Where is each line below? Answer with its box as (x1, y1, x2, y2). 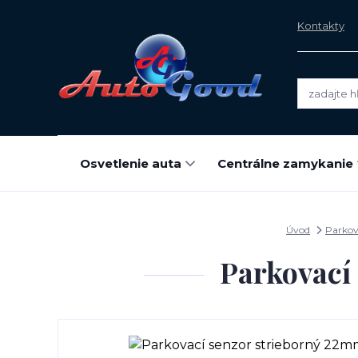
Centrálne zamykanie (217, 156, 353, 171)
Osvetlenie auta (80, 156, 181, 171)
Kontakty (297, 19, 344, 32)
